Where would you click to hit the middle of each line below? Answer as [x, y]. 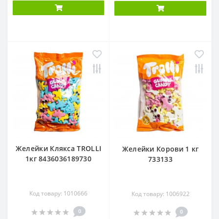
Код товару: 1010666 [58, 193]
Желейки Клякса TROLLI [58, 148]
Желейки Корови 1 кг [160, 149]
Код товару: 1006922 [160, 194]
